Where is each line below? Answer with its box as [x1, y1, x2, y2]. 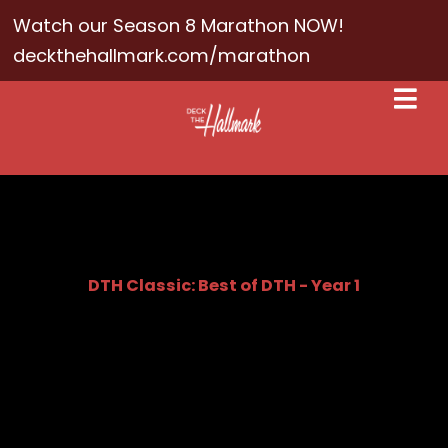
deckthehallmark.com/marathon [13, 42, 311, 68]
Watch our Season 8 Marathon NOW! [13, 12, 345, 38]
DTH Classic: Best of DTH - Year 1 [87, 273, 360, 297]
